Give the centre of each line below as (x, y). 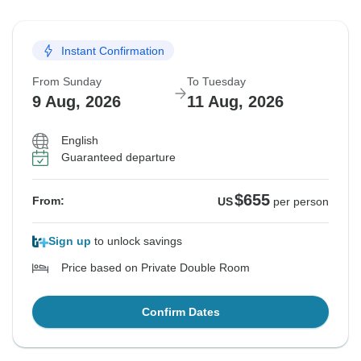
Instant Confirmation (113, 50)
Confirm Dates (180, 312)
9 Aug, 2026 (77, 102)
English (80, 141)
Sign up (70, 241)
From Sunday (67, 82)
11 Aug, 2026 (235, 102)
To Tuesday (216, 82)
